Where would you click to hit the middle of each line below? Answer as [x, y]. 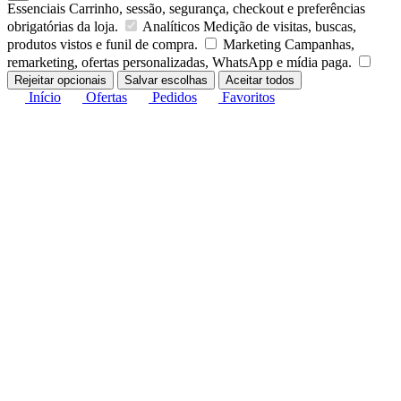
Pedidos [173, 97]
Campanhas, [320, 44]
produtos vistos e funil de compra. [102, 44]
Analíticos [171, 26]
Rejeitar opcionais [60, 80]
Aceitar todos [260, 80]
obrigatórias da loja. [63, 26]
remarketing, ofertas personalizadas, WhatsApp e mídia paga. [179, 62]
